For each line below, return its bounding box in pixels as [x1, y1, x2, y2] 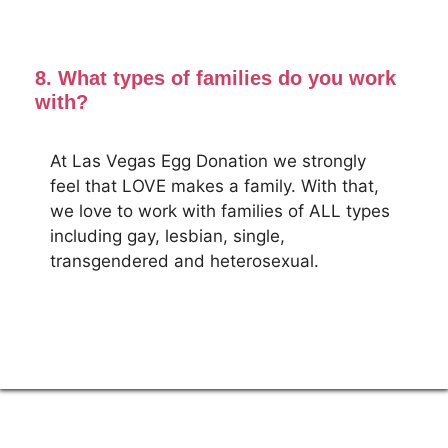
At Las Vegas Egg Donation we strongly [50, 150, 366, 171]
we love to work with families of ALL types [50, 200, 390, 221]
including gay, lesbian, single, [50, 225, 285, 246]
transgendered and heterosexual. [50, 250, 319, 271]
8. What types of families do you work [35, 66, 396, 89]
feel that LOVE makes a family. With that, [50, 175, 379, 196]
